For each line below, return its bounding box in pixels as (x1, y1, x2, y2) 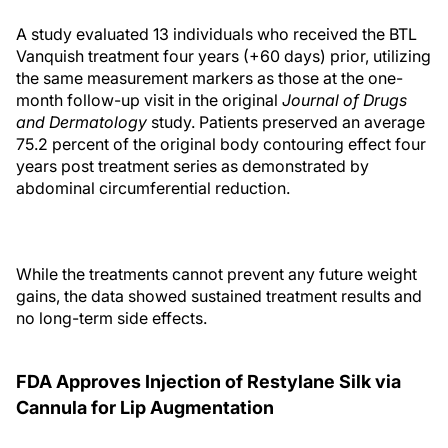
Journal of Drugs (282, 90, 407, 110)
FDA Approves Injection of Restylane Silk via (16, 371, 401, 392)
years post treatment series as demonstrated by (16, 156, 369, 176)
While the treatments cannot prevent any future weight (16, 264, 417, 284)
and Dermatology (16, 112, 147, 132)
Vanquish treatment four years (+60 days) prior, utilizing (16, 46, 431, 66)
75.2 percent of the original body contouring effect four (16, 134, 426, 154)
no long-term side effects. (16, 308, 207, 328)
